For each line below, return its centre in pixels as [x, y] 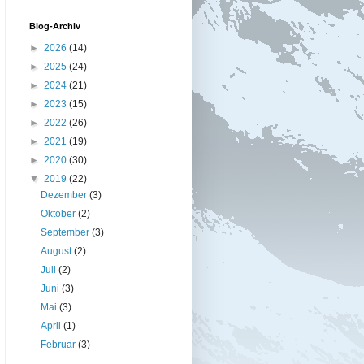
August [58, 251]
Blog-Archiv [55, 26]
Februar [60, 344]
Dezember [65, 195]
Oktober [60, 213]
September [67, 232]
